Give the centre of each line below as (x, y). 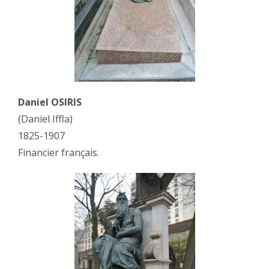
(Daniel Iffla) (45, 119)
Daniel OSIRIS (50, 102)
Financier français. (59, 153)
